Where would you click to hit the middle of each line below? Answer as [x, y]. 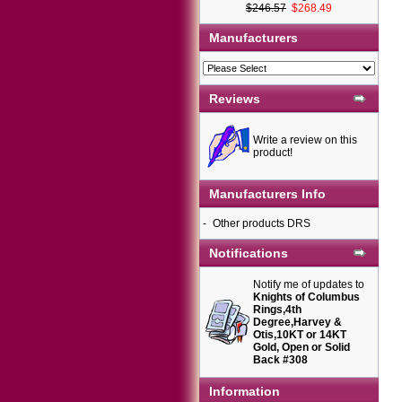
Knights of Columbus [306, 297]
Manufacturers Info [267, 194]
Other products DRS [262, 223]
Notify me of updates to [309, 284]
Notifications [249, 253]
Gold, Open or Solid [301, 347]
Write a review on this [305, 140]
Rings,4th [277, 310]
